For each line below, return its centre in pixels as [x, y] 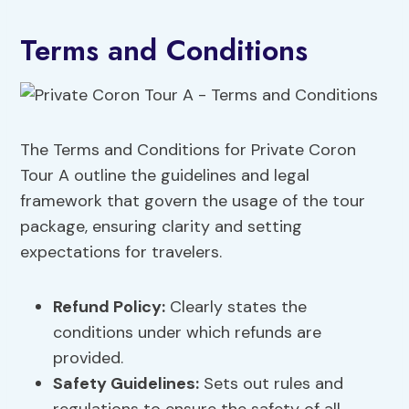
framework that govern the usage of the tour [193, 201]
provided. [89, 358]
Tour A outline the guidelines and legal [165, 176]
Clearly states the [236, 307]
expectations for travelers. [121, 252]
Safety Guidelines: [126, 384]
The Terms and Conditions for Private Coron [189, 150]
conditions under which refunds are [188, 333]
